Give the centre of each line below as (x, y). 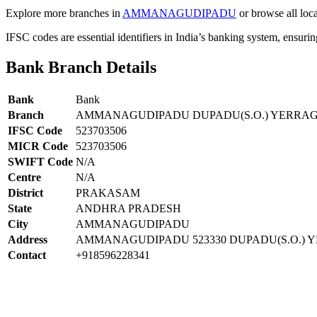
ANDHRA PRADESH (128, 208)
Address (28, 239)
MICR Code (38, 146)
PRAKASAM (108, 192)
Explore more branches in (64, 13)
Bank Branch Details (81, 67)
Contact (27, 255)
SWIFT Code (40, 161)
